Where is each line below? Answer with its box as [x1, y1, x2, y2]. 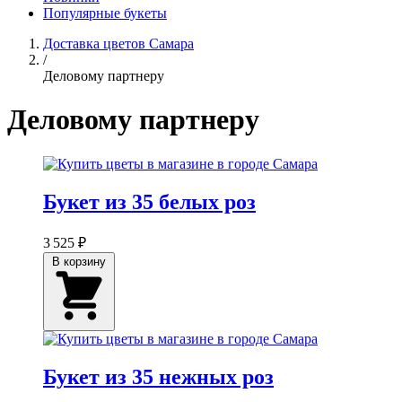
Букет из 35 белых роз [43, 189, 256, 214]
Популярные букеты [43, 5, 167, 21]
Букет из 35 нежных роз [43, 364, 274, 389]
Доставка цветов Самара [43, 36, 194, 51]
